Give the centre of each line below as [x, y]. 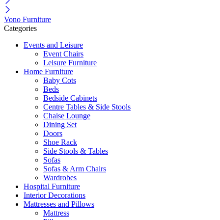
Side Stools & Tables [76, 151]
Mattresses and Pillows [59, 204]
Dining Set [60, 125]
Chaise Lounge [67, 116]
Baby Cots [60, 81]
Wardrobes [60, 178]
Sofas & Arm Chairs [75, 169]
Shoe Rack [60, 142]
